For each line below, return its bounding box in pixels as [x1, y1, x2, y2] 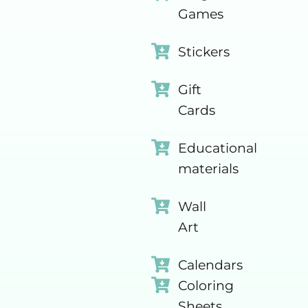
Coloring [177, 277, 234, 294]
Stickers [177, 43, 230, 60]
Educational [177, 140, 257, 156]
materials [177, 160, 239, 177]
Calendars [177, 256, 243, 273]
